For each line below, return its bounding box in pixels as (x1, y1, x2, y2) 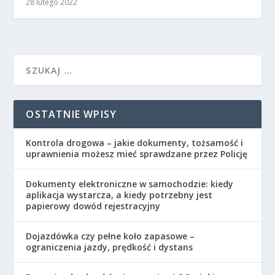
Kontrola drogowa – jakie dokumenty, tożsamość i (26, 137, 244, 149)
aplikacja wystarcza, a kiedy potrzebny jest (26, 189, 213, 201)
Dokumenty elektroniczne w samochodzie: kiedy (26, 178, 234, 190)
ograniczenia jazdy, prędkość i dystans (26, 241, 193, 254)
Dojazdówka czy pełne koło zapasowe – (26, 230, 195, 242)
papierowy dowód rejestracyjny (26, 200, 161, 212)
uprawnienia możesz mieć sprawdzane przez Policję (26, 148, 248, 160)
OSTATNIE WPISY (26, 107, 117, 122)
